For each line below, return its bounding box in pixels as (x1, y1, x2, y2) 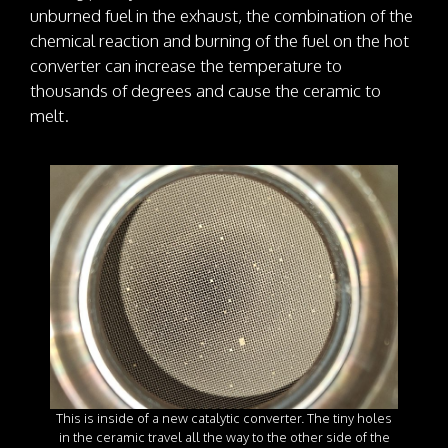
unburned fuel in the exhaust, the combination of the (30, 5, 413, 27)
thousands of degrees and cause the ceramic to (30, 80, 381, 102)
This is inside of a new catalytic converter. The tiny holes (56, 409, 392, 426)
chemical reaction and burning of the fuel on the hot (30, 30, 409, 52)
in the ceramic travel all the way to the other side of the (58, 428, 390, 445)
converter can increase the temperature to (30, 55, 342, 77)
